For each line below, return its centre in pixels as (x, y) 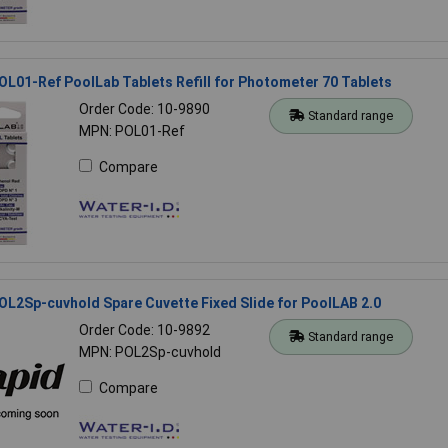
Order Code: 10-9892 (144, 329)
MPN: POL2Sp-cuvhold (149, 351)
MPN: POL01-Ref (131, 130)
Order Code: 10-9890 (144, 108)
